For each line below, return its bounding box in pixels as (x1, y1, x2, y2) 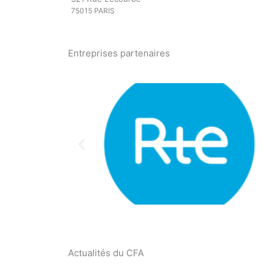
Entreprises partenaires (68, 47, 170, 59)
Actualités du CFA (68, 247, 144, 259)
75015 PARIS (71, 5, 115, 15)
